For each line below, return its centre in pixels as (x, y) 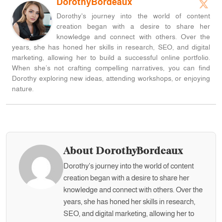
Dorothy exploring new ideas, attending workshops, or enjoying (111, 78)
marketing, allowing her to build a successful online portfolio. (111, 57)
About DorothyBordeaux (123, 150)
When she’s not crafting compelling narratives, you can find (111, 68)
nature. (23, 89)
